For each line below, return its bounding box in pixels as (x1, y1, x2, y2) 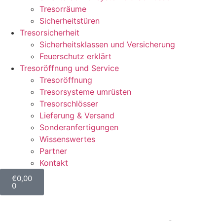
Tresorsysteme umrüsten (39, 87, 131, 97)
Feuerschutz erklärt (39, 51, 111, 61)
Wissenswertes (39, 134, 95, 144)
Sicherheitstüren (39, 16, 100, 26)
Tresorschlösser (39, 99, 98, 109)
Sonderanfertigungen (39, 122, 118, 132)
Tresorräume (39, 4, 86, 14)
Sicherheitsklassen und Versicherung (39, 39, 175, 49)
